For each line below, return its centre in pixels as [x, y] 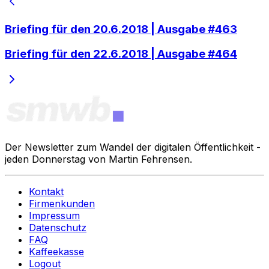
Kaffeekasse [56, 251]
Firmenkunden [62, 203]
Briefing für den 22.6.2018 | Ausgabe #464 [121, 54]
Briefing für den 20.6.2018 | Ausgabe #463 [121, 29]
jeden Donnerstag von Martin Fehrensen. [98, 159]
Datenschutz [58, 227]
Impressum [54, 215]
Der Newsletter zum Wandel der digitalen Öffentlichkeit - [133, 147]
